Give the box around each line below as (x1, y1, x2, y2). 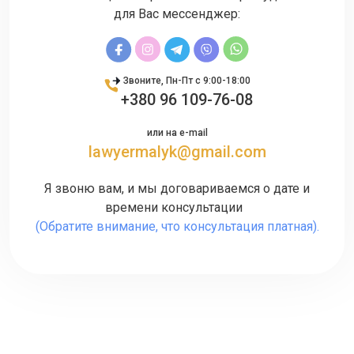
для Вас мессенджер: (114, 6, 240, 21)
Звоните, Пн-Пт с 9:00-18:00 (122, 74, 250, 86)
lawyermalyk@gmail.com (88, 141, 266, 161)
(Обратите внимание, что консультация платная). (35, 218, 319, 234)
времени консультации (105, 199, 249, 215)
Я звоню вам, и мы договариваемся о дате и (44, 180, 310, 196)
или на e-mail (146, 126, 208, 138)
